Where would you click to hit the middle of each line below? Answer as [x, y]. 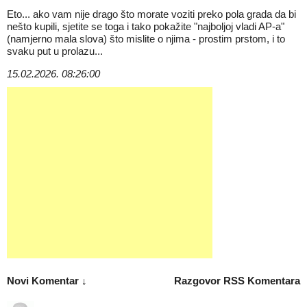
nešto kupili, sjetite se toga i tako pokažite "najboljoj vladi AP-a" [146, 26]
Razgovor [199, 281]
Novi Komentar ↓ [47, 281]
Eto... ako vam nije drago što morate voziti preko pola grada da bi [151, 14]
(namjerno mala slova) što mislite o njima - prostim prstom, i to [146, 39]
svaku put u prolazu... [55, 51]
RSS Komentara [262, 281]
